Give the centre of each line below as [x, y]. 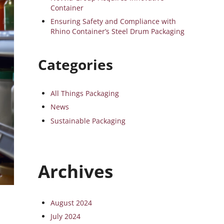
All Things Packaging [85, 93]
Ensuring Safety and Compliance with [113, 21]
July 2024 [66, 216]
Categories [75, 65]
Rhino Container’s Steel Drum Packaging [118, 31]
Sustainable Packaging [88, 120]
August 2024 [71, 203]
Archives [76, 171]
